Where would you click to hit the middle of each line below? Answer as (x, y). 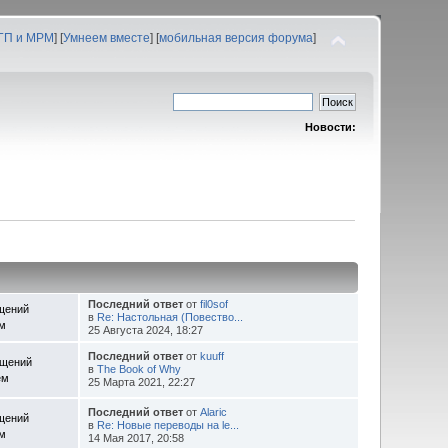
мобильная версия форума (235, 38)
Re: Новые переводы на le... (167, 424)
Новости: (330, 127)
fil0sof (213, 303)
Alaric (213, 411)
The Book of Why (138, 368)
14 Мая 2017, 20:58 (135, 437)
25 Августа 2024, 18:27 (145, 329)
